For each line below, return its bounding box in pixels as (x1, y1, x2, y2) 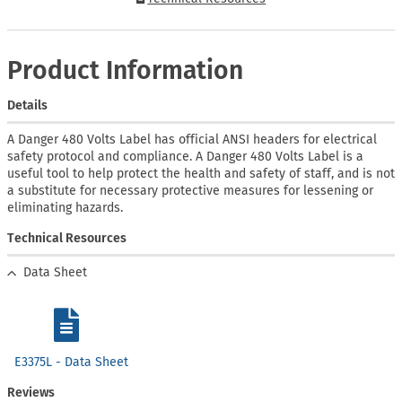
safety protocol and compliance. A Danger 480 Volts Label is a (7, 149, 363, 165)
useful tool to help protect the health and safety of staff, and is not (7, 166, 395, 182)
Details (7, 98, 48, 114)
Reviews (7, 384, 55, 400)
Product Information (7, 56, 243, 86)
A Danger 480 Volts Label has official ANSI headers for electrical (7, 132, 377, 148)
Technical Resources (7, 231, 127, 247)
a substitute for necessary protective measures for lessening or (7, 183, 373, 199)
